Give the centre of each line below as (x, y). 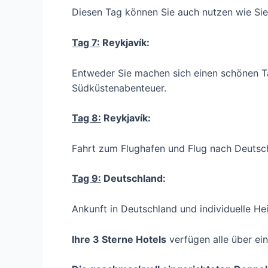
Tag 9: (86, 179)
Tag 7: (86, 42)
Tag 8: (86, 118)
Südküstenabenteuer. (119, 88)
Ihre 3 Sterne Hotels (119, 239)
